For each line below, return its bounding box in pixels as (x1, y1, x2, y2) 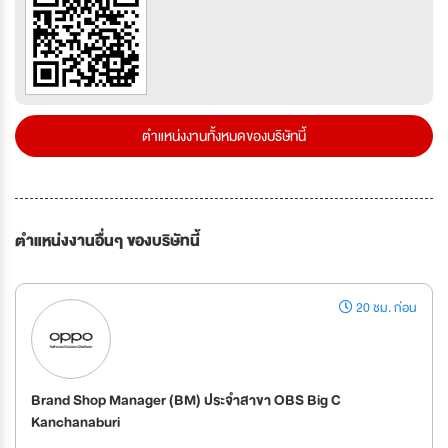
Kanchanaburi (31, 410, 120, 435)
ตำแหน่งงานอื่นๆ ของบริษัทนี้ (15, 228, 200, 255)
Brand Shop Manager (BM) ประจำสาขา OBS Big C (31, 388, 341, 413)
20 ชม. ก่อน (353, 297, 417, 320)
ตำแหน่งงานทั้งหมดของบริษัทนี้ (142, 124, 306, 149)
